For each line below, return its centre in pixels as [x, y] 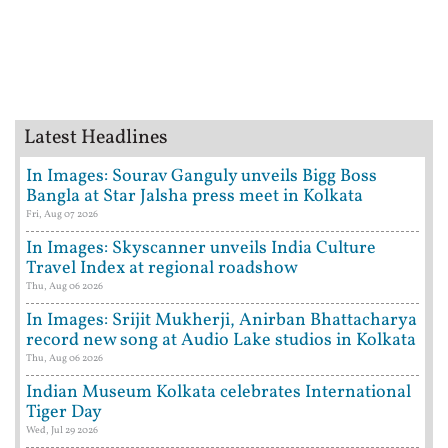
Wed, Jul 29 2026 [62, 429]
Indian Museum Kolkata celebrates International [218, 392]
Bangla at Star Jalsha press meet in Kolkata [194, 196]
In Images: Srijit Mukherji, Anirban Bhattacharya [221, 320]
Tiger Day [64, 412]
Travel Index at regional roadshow [162, 268]
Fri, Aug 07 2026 [62, 213]
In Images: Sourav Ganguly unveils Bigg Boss [201, 176]
